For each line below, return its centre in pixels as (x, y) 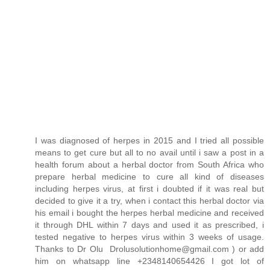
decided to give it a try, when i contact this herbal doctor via (149, 201)
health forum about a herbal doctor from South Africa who (149, 165)
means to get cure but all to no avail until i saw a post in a (149, 153)
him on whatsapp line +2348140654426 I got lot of (149, 261)
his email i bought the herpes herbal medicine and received (149, 213)
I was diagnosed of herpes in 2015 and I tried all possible (149, 141)
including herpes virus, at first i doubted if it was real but (149, 189)
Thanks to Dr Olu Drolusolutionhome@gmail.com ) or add (149, 249)
